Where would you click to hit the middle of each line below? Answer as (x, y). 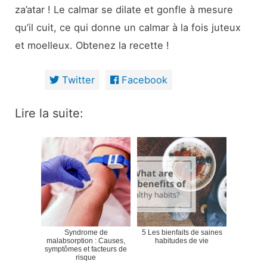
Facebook (144, 80)
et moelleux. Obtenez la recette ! (92, 45)
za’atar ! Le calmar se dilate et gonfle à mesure (124, 9)
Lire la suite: (49, 113)
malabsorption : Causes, (86, 240)
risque (86, 257)
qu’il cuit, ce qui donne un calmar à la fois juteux (128, 27)
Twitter (78, 80)
